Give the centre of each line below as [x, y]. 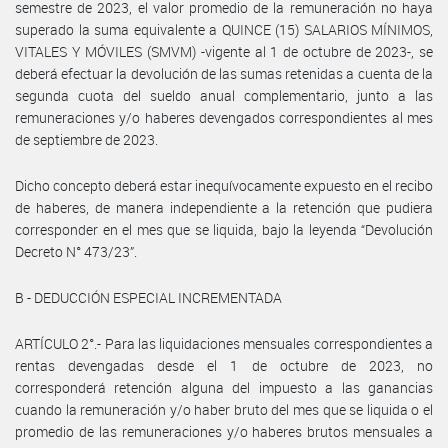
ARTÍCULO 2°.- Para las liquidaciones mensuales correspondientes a [224, 343]
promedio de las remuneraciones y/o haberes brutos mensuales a [224, 431]
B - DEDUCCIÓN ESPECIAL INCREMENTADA [148, 297]
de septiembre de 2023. [86, 139]
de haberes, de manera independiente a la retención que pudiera [224, 207]
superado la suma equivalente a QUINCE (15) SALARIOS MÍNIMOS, [224, 29]
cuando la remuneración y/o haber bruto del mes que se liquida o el [224, 409]
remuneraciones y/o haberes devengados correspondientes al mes [224, 117]
